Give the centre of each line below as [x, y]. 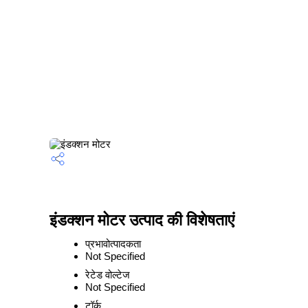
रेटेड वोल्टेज [108, 275]
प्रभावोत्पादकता [113, 244]
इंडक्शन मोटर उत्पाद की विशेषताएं [142, 220]
